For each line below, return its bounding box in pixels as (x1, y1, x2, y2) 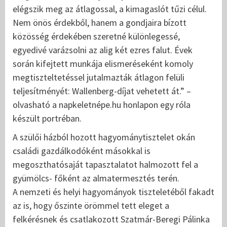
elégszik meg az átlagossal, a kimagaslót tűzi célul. (13, 3, 207, 15)
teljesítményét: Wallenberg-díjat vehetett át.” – (13, 85, 191, 97)
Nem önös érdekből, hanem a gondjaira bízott (13, 17, 186, 29)
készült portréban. (13, 112, 82, 125)
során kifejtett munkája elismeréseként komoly (13, 58, 193, 70)
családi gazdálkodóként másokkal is (13, 145, 150, 157)
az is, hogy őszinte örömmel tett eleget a (13, 200, 169, 212)
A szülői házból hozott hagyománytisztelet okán (13, 131, 195, 143)
